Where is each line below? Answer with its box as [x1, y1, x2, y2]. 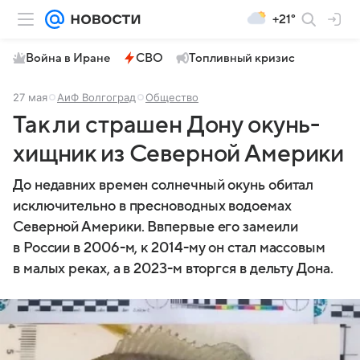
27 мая [13, 91, 47, 104]
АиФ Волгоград [57, 91, 136, 104]
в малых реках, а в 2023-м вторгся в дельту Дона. [13, 261, 333, 276]
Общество [145, 91, 198, 104]
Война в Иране [26, 51, 110, 64]
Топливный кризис [189, 51, 295, 64]
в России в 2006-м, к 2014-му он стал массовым [13, 240, 325, 256]
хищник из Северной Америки [13, 141, 345, 167]
